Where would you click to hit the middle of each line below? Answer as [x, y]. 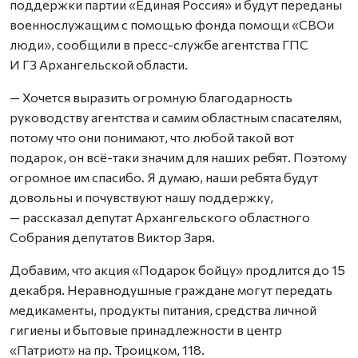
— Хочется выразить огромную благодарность [151, 97]
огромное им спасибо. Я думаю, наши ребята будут [164, 177]
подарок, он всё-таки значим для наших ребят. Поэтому [178, 157]
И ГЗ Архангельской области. [99, 64]
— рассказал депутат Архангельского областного [160, 217]
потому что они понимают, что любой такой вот [152, 137]
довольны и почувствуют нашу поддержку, [141, 197]
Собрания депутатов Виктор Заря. [112, 237]
